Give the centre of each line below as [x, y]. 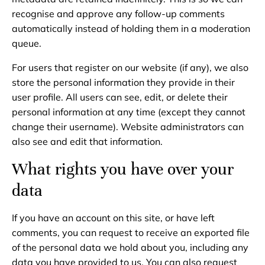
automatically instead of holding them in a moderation [131, 28]
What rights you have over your [123, 169]
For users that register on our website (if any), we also [130, 67]
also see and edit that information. [87, 141]
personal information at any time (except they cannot [129, 112]
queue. [27, 43]
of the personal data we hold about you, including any [130, 247]
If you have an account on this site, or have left [113, 218]
